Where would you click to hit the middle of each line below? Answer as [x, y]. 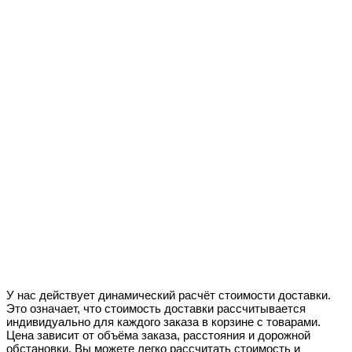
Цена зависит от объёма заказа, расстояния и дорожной [158, 335]
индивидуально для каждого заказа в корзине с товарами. [163, 321]
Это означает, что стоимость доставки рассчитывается [156, 308]
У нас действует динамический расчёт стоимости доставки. [169, 295]
